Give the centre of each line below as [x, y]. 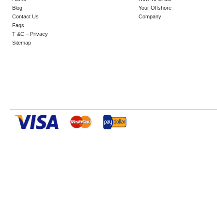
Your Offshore [155, 8]
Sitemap [22, 42]
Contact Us [25, 16]
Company [150, 16]
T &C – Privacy [30, 34]
